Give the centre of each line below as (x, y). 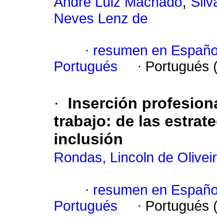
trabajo (80, 121)
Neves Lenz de (101, 19)
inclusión (88, 139)
